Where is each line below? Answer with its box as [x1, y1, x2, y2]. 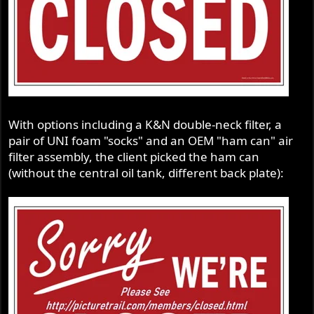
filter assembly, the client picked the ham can [8, 148, 260, 165]
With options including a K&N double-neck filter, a [8, 116, 282, 132]
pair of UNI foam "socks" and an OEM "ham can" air [8, 132, 294, 149]
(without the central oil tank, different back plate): [8, 164, 285, 181]
